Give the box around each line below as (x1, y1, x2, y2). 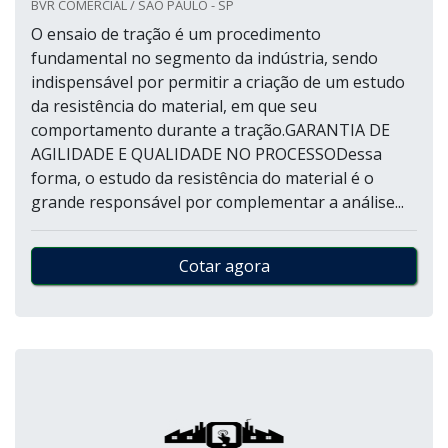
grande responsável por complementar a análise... (31, 191, 404, 213)
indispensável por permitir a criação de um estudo (31, 71, 405, 93)
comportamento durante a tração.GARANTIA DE (31, 119, 390, 141)
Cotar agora (178, 255, 270, 277)
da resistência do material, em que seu (31, 95, 317, 117)
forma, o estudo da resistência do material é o (31, 167, 374, 189)
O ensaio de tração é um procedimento (31, 23, 321, 45)
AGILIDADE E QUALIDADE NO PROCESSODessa (31, 143, 382, 165)
